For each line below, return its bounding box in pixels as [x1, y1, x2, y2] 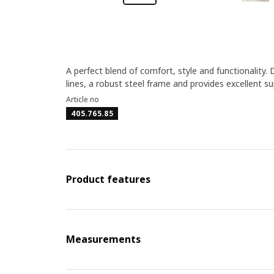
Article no [65, 94, 99, 105]
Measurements [65, 232, 141, 246]
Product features [65, 172, 150, 186]
